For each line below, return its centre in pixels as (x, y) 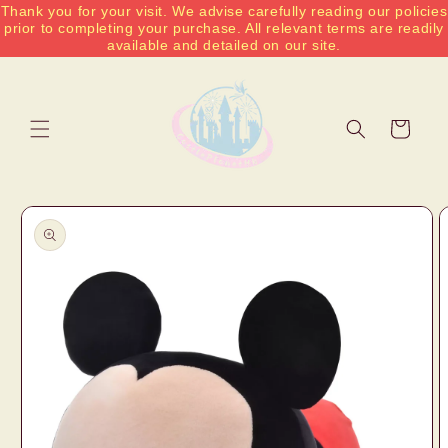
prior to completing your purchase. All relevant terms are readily (223, 28)
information (59, 240)
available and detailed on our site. (223, 45)
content (57, 30)
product (46, 222)
